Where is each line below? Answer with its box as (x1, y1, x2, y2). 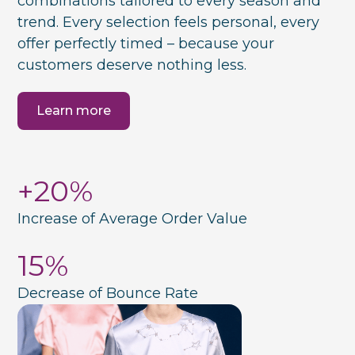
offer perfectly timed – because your (17, 35, 275, 53)
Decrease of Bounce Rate (17, 284, 199, 303)
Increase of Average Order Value (17, 210, 248, 228)
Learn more (36, 103, 112, 119)
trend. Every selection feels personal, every (17, 13, 320, 32)
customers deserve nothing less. (17, 56, 247, 74)
